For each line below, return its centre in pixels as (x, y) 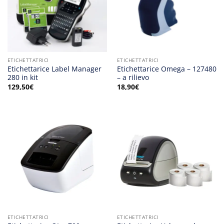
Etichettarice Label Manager (54, 69)
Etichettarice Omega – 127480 (166, 69)
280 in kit (22, 77)
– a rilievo (133, 77)
